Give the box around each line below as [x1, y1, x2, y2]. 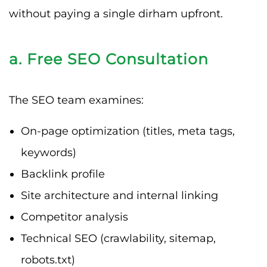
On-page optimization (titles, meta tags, [21, 124, 235, 138]
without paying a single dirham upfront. [9, 7, 223, 20]
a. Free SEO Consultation [9, 49, 209, 68]
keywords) [21, 145, 76, 159]
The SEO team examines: [9, 93, 144, 107]
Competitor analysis [21, 210, 128, 223]
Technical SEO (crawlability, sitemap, [21, 231, 216, 245]
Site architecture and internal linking [21, 188, 218, 202]
